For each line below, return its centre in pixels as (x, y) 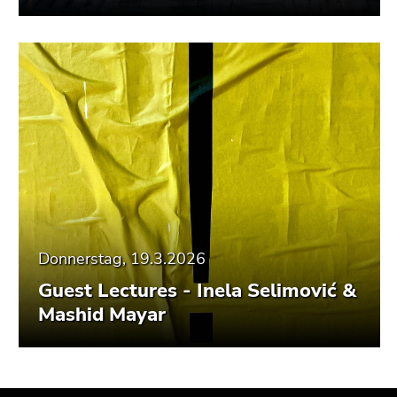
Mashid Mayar (102, 315)
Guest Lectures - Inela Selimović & (197, 291)
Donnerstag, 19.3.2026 (122, 259)
